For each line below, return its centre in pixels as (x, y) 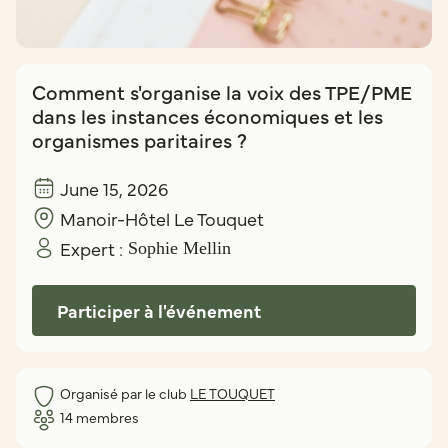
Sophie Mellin (179, 247)
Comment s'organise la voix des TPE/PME (222, 91)
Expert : (91, 248)
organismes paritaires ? (139, 139)
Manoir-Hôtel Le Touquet (162, 218)
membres (106, 416)
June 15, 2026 (114, 188)
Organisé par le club (125, 392)
